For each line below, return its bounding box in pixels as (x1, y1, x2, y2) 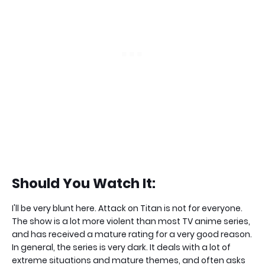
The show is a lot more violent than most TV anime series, (12, 215, 250, 228)
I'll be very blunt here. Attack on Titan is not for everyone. (12, 202, 243, 215)
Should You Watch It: (12, 174, 156, 193)
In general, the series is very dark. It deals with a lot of (12, 241, 231, 254)
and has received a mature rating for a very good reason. (12, 228, 252, 241)
